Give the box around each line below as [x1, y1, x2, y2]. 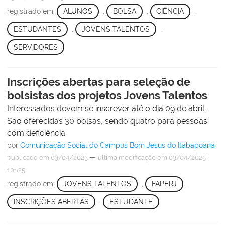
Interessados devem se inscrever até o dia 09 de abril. [7, 104, 206, 114]
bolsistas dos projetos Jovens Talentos [7, 89, 207, 102]
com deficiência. [7, 128, 67, 138]
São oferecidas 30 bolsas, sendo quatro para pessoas [7, 116, 207, 126]
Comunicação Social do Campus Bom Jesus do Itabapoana [20, 141, 215, 150]
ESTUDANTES [13, 25, 61, 33]
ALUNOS [63, 7, 92, 16]
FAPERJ [151, 180, 177, 188]
